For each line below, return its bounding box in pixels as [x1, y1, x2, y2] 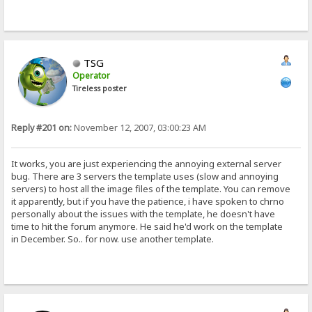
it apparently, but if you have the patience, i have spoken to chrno [11, 194, 285, 208]
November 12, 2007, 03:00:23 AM [72, 122, 207, 134]
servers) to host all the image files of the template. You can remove [11, 182, 291, 195]
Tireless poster [72, 84, 127, 94]
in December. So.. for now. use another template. [11, 232, 214, 245]
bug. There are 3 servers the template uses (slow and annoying [11, 169, 279, 182]
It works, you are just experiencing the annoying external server [11, 157, 282, 170]
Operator [72, 70, 111, 82]
